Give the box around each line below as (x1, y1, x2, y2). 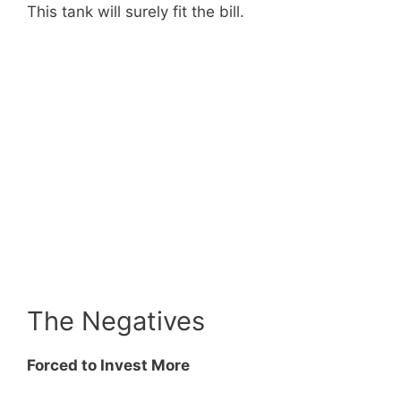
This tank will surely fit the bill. (27, 2, 244, 21)
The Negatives (27, 305, 205, 337)
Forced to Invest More (27, 356, 190, 375)
